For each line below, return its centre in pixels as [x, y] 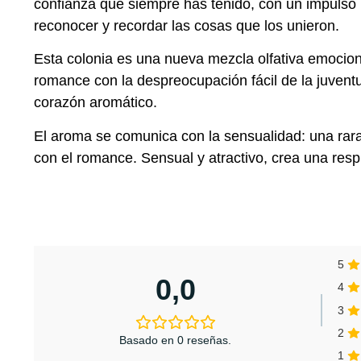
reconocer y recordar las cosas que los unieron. [187, 25]
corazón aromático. [95, 103]
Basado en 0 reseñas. [176, 340]
